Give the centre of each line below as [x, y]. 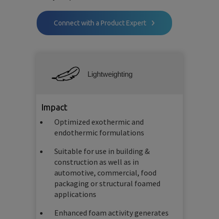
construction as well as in [97, 162]
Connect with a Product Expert [100, 23]
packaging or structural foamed [107, 184]
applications [75, 194]
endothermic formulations [99, 133]
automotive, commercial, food [105, 173]
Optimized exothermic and [99, 122]
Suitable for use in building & [102, 151]
